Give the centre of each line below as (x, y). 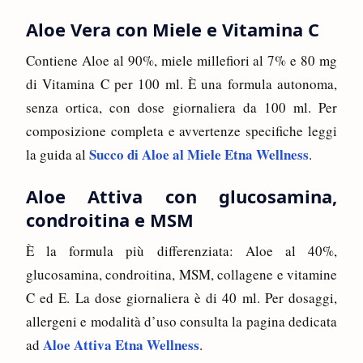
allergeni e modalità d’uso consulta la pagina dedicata (181, 321)
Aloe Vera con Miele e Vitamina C (173, 29)
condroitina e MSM (110, 219)
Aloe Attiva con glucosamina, (181, 196)
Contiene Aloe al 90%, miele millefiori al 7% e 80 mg (181, 60)
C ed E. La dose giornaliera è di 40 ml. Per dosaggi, (181, 297)
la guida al (58, 154)
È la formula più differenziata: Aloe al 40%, (181, 250)
